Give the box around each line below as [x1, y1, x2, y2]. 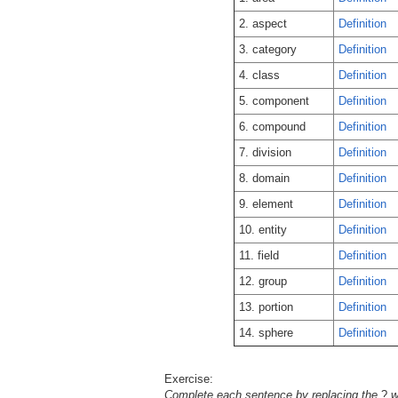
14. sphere [239, 326, 293, 339]
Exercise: [164, 372, 213, 386]
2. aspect [239, 17, 287, 30]
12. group [239, 275, 287, 288]
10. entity [239, 223, 287, 236]
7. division [239, 146, 291, 159]
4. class [239, 68, 280, 82]
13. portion [239, 300, 293, 314]
